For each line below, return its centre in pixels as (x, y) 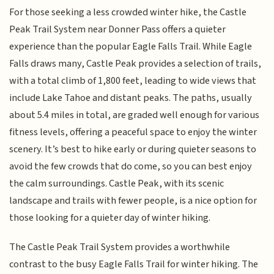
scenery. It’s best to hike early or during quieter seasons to (133, 149)
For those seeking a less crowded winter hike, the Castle (128, 12)
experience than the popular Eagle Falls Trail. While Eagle (131, 46)
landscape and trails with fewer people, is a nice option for (133, 200)
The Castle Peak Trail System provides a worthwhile (120, 247)
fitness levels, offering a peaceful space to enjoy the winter (133, 132)
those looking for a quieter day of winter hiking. (110, 217)
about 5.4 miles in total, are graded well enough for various (135, 115)
